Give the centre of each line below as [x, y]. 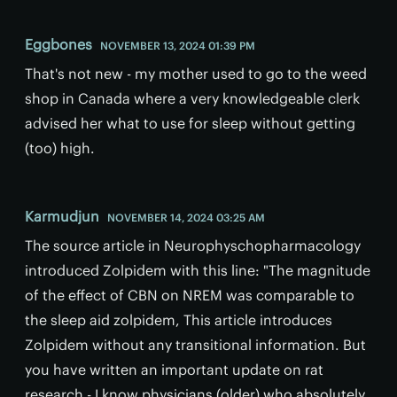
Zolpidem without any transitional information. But [195, 344]
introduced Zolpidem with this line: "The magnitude [198, 270]
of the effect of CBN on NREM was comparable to [190, 295]
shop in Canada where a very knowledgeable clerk [192, 98]
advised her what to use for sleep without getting [190, 123]
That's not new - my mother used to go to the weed [196, 73]
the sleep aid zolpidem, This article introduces [179, 319]
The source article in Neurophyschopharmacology [193, 245]
